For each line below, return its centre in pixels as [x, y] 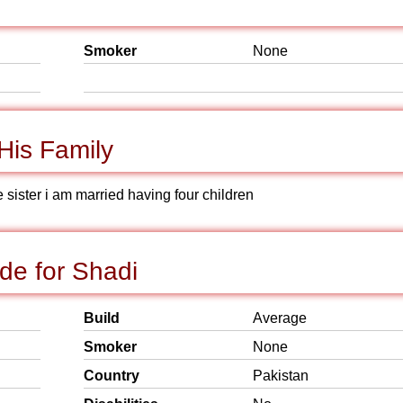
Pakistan [281, 376]
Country [112, 376]
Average [280, 318]
